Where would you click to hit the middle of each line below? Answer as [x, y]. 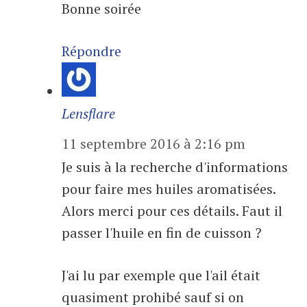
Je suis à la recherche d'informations [175, 167]
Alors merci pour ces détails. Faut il [172, 211]
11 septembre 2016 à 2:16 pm [153, 144]
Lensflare [88, 113]
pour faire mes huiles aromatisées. [169, 189]
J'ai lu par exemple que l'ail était [161, 275]
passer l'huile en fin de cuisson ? [162, 233]
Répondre [91, 51]
